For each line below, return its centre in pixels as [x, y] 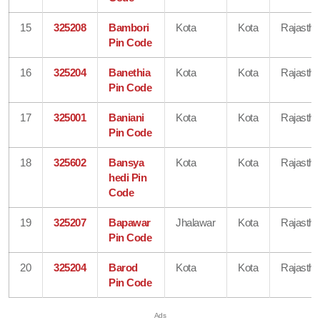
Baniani [126, 117]
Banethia [130, 72]
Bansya [126, 162]
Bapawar [130, 222]
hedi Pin [128, 177]
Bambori [129, 27]
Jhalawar [196, 222]
